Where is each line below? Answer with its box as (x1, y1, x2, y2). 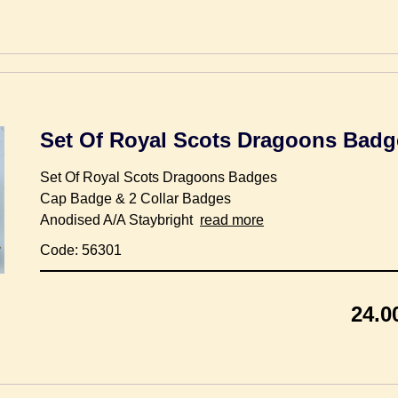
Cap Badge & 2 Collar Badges (40, 190, 231, 206)
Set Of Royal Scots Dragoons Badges (40, 169, 277, 185)
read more (200, 211, 264, 227)
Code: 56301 (40, 242, 122, 258)
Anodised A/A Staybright (40, 211, 200, 227)
